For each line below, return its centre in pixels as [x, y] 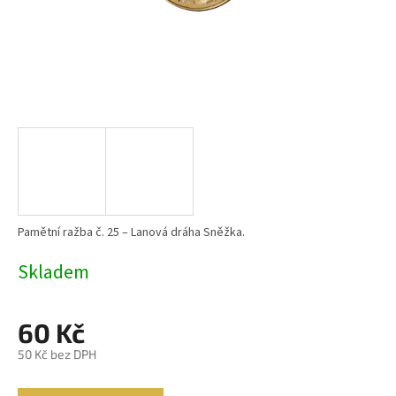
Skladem [53, 273]
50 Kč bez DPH [57, 354]
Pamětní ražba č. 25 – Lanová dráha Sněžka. [131, 233]
